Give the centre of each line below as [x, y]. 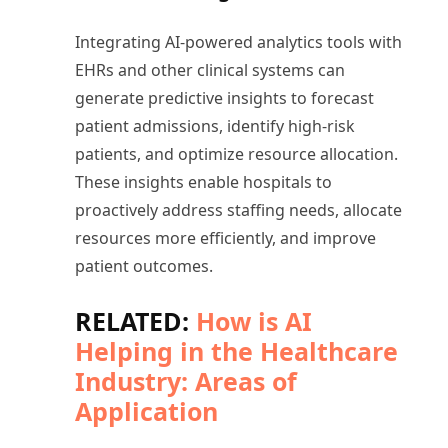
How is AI [254, 320]
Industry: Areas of [186, 380]
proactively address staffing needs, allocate [238, 209]
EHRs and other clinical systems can [210, 69]
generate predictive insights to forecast [224, 97]
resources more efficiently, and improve [225, 237]
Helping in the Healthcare [236, 350]
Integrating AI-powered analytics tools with [238, 41]
